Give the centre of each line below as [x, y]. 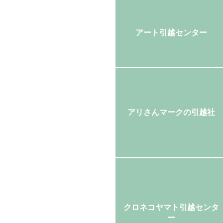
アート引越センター [171, 32]
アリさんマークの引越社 [171, 112]
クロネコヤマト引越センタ [171, 207]
